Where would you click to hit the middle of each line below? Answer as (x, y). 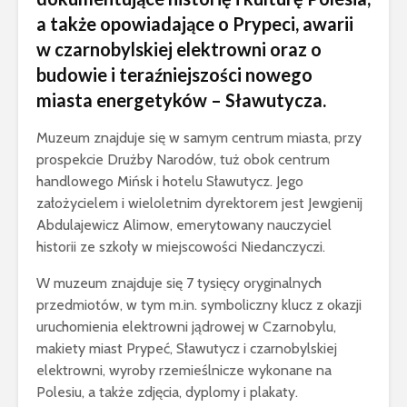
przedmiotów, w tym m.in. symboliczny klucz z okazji (199, 304)
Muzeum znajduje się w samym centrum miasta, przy (199, 137)
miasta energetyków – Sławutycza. (181, 99)
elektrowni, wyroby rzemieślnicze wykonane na (184, 370)
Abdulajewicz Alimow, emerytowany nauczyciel (184, 224)
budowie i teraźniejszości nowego (174, 74)
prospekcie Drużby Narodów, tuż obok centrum (183, 159)
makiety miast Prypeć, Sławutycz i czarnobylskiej (187, 348)
